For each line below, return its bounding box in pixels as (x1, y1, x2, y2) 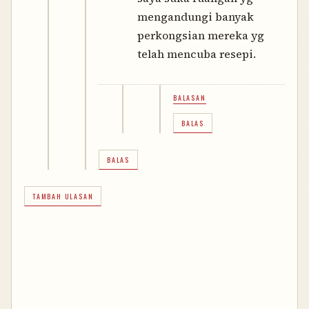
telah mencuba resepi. (137, 46, 256, 62)
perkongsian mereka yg (137, 28, 264, 43)
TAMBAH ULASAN (32, 191, 94, 202)
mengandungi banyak (137, 9, 254, 25)
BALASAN (173, 92, 206, 103)
